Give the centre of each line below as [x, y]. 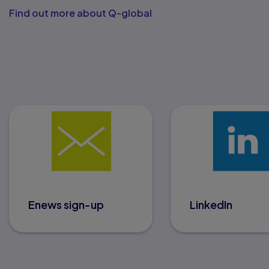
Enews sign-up [66, 205]
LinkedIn [211, 205]
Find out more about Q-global [80, 13]
